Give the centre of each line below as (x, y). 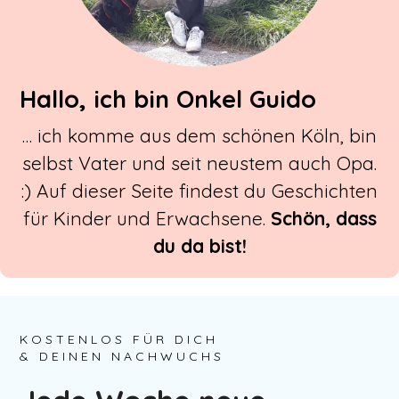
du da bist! (199, 246)
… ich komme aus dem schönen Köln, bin (199, 136)
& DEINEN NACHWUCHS (122, 357)
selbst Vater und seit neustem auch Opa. (199, 163)
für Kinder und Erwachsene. (147, 219)
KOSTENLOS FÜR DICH (119, 340)
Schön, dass (323, 219)
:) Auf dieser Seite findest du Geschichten (199, 191)
